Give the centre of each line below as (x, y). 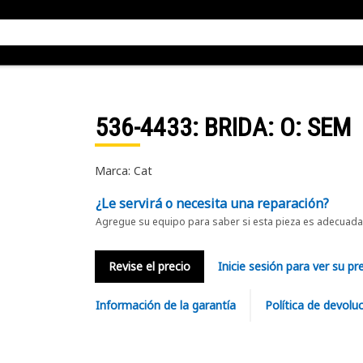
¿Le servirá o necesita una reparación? (212, 203)
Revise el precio (149, 266)
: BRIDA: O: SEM (271, 127)
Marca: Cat (123, 171)
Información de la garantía (165, 305)
